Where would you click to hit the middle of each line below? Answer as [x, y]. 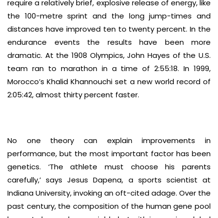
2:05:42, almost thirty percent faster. [73, 95]
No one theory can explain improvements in [109, 140]
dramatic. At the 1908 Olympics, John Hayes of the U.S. [109, 55]
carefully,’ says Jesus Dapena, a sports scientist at [109, 180]
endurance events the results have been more [109, 42]
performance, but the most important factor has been [109, 154]
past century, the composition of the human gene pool [109, 206]
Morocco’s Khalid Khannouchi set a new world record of [109, 82]
